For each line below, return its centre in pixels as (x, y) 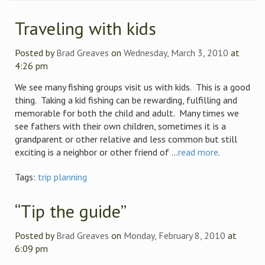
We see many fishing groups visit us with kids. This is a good (132, 87)
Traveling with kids (85, 28)
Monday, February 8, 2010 (174, 235)
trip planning (62, 177)
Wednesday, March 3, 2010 (176, 53)
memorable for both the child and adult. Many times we (127, 113)
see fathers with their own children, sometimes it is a (120, 126)
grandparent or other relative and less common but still (126, 139)
